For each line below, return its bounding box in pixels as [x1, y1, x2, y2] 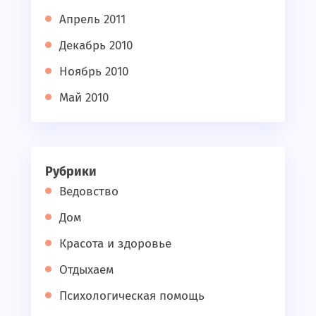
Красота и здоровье [59, 236, 171, 251]
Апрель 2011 [59, 12, 126, 27]
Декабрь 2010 [59, 38, 133, 53]
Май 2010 [59, 90, 109, 105]
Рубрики [45, 164, 97, 179]
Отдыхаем [59, 262, 114, 277]
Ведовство [59, 184, 119, 199]
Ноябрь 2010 [59, 64, 128, 79]
